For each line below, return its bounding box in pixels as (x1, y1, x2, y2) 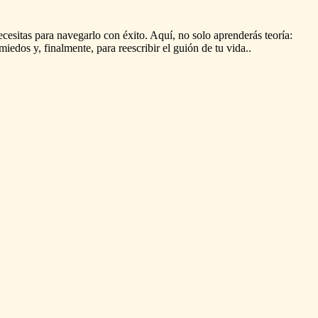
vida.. (226, 41, 251, 54)
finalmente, (44, 41, 94, 54)
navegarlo (57, 28, 101, 41)
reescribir (119, 41, 160, 54)
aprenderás (214, 28, 262, 41)
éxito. (123, 28, 148, 41)
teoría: (265, 28, 292, 41)
